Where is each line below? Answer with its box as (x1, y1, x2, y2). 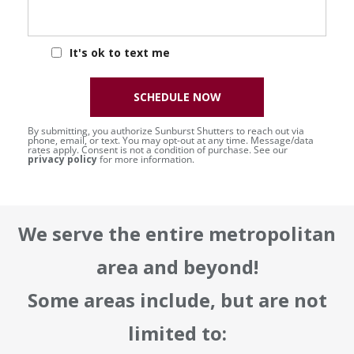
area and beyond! (96, 253, 258, 280)
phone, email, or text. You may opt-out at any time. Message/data (28, 133, 314, 147)
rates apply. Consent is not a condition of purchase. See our (28, 142, 288, 156)
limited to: (127, 319, 227, 346)
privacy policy (28, 152, 97, 166)
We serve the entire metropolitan (18, 220, 336, 247)
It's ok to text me (70, 45, 170, 61)
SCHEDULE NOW (133, 88, 221, 104)
